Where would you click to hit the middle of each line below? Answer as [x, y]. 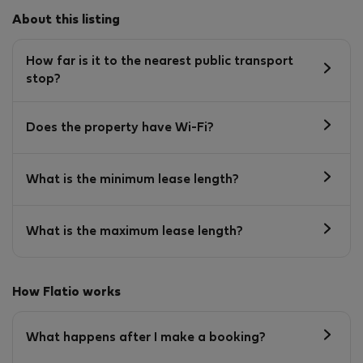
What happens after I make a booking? [146, 337]
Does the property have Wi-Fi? [120, 128]
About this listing [66, 21]
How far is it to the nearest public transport [160, 62]
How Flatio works [66, 293]
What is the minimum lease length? [132, 179]
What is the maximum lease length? [135, 231]
